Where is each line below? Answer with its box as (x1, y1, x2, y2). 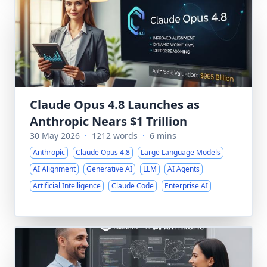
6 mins (150, 130, 176, 141)
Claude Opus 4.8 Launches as (30, 97, 200, 113)
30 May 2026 (30, 130, 80, 141)
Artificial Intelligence (33, 181, 101, 191)
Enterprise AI (164, 181, 208, 191)
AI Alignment (33, 164, 76, 174)
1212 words (92, 130, 138, 141)
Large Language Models (141, 147, 221, 157)
